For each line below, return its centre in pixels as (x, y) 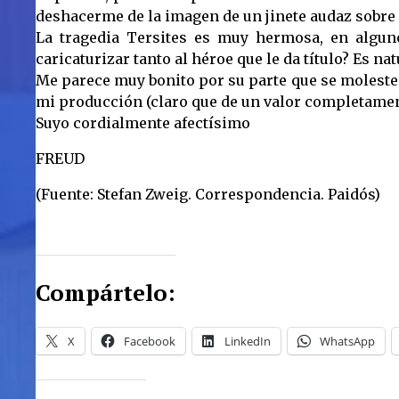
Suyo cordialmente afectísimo (143, 123)
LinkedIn (248, 342)
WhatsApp (347, 342)
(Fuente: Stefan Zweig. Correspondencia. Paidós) (208, 195)
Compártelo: (106, 292)
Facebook (150, 342)
